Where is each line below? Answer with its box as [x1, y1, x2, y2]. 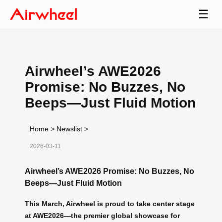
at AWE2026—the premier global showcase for [25, 212, 180, 220]
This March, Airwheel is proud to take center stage [25, 200, 195, 208]
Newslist [56, 124, 82, 133]
